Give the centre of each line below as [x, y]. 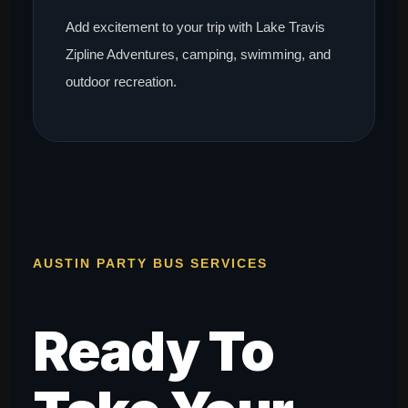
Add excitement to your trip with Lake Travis [196, 27]
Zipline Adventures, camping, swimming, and [199, 55]
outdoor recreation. [122, 82]
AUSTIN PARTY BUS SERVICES [151, 264]
